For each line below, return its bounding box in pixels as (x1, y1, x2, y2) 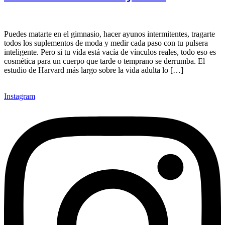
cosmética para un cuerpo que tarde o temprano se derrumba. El (4, 57, 205, 66)
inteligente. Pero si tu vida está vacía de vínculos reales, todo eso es (4, 48, 216, 57)
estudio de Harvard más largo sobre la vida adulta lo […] (4, 66, 183, 75)
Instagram (4, 92, 35, 101)
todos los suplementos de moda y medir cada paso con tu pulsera (4, 39, 208, 48)
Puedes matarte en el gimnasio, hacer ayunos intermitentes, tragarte (4, 30, 215, 39)
